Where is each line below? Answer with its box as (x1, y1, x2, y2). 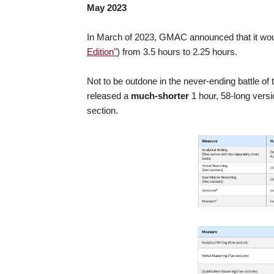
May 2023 (87, 3, 127, 13)
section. (87, 106, 118, 116)
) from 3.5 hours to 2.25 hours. (117, 47, 237, 57)
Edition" (87, 47, 117, 57)
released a (87, 91, 131, 101)
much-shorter (131, 91, 189, 101)
